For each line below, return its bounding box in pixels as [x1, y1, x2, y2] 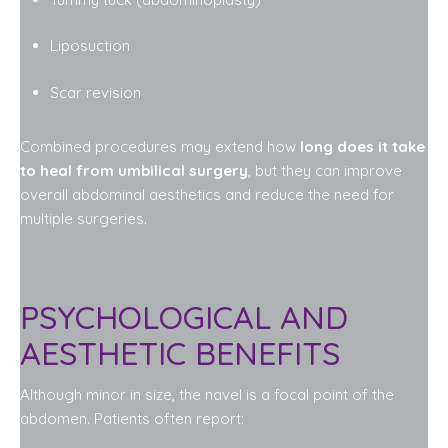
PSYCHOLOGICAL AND [20, 297, 348, 338]
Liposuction [50, 36, 130, 56]
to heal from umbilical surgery [20, 160, 248, 180]
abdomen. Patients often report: [20, 408, 244, 428]
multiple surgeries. [20, 208, 147, 228]
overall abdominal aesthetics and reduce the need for [20, 184, 394, 204]
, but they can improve [248, 160, 402, 180]
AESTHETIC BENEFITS [20, 333, 340, 374]
